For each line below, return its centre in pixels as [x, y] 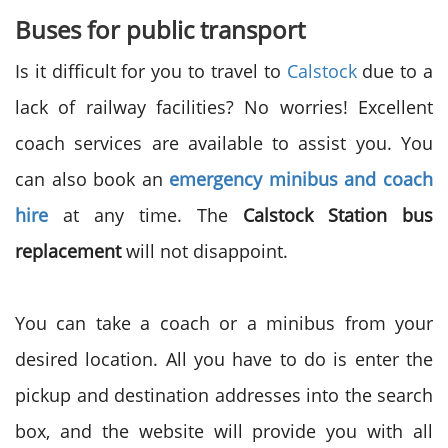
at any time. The [145, 215]
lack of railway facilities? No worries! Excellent [224, 107]
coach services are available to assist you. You [224, 143]
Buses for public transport [160, 29]
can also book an [92, 179]
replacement [68, 251]
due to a [395, 71]
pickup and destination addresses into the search [224, 395]
